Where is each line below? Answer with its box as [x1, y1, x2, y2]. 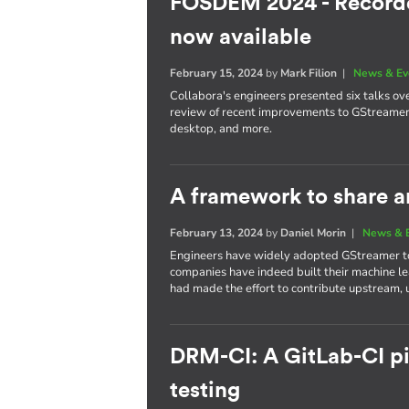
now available [170, 26, 312, 48]
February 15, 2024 [170, 66, 264, 80]
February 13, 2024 [170, 225, 264, 240]
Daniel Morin [280, 225, 347, 240]
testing [170, 380, 241, 402]
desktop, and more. [170, 121, 273, 137]
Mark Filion [280, 66, 338, 80]
